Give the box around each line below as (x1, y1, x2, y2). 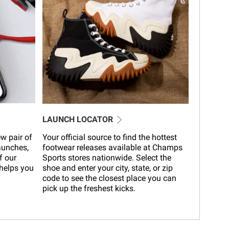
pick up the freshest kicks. (42, 183, 135, 193)
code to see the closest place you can (42, 173, 176, 183)
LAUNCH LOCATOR (42, 114, 113, 124)
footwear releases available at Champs (42, 142, 182, 152)
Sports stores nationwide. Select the (42, 152, 171, 163)
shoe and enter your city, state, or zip (42, 163, 173, 173)
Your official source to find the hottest (42, 132, 177, 142)
